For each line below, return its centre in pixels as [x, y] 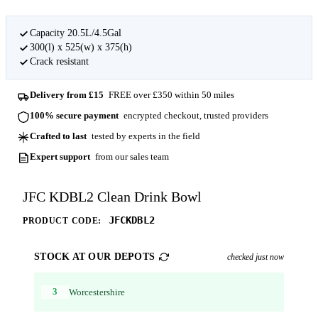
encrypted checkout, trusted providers [194, 115]
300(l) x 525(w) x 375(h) [81, 47]
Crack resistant [59, 61]
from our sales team [131, 156]
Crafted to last [59, 136]
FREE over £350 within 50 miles [170, 95]
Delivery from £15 [67, 95]
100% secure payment [75, 115]
